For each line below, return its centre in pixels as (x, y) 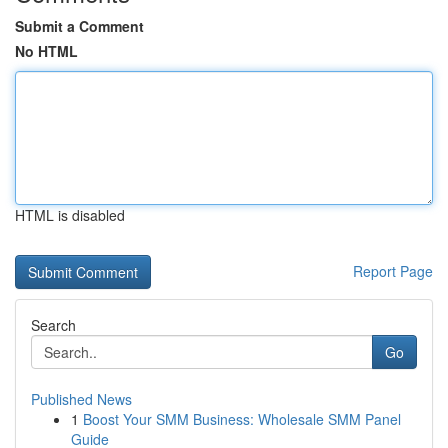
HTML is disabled (70, 215)
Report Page (393, 271)
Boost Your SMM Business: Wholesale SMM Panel (242, 419)
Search (53, 325)
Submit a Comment (79, 26)
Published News (81, 399)
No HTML (46, 51)
